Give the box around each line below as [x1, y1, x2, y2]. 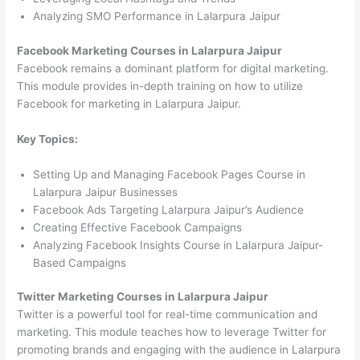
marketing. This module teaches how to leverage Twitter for [17, 325, 327, 339]
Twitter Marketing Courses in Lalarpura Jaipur [17, 290, 269, 304]
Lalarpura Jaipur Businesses [33, 185, 178, 198]
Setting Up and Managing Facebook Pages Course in [33, 167, 306, 181]
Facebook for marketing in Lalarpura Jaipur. [17, 96, 242, 110]
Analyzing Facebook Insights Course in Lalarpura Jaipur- [33, 238, 324, 252]
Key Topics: [17, 132, 79, 145]
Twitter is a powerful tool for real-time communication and [17, 308, 318, 321]
